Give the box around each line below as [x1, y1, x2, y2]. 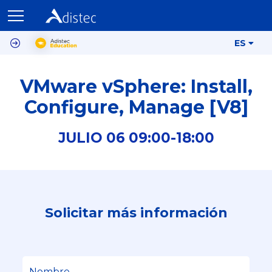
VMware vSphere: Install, [19, 75, 253, 98]
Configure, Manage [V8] [24, 96, 248, 118]
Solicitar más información [44, 205, 228, 221]
